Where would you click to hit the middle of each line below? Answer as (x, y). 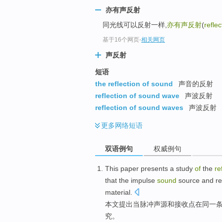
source (189, 180)
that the (118, 180)
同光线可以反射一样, (135, 25)
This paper (122, 168)
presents (154, 168)
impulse (143, 180)
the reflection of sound (134, 84)
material (118, 192)
